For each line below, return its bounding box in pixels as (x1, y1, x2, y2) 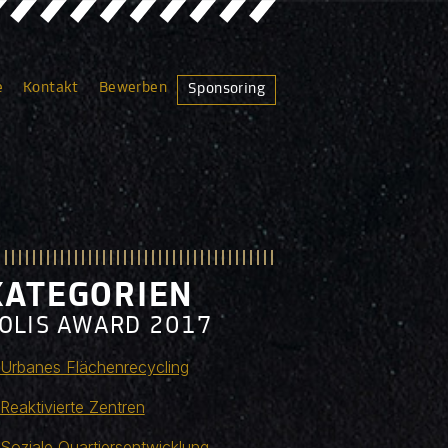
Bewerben (98, 80, 167, 96)
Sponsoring (188, 81, 265, 97)
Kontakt (22, 80, 79, 96)
